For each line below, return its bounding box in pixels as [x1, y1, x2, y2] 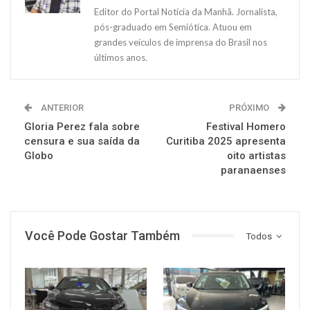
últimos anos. [94, 51, 147, 63]
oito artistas [227, 149, 286, 162]
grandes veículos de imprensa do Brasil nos [94, 36, 267, 48]
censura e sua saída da [24, 134, 140, 147]
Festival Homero [206, 120, 286, 133]
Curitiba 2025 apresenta [166, 134, 286, 147]
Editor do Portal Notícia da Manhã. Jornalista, [94, 6, 277, 17]
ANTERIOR [39, 102, 84, 113]
